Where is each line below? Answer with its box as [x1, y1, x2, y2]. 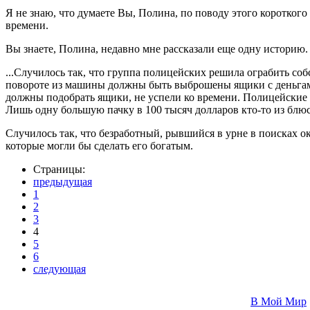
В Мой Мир [250, 295, 307, 307]
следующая [33, 262, 86, 275]
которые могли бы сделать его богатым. [6, 139, 193, 152]
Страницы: [33, 163, 85, 175]
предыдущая [33, 175, 92, 188]
